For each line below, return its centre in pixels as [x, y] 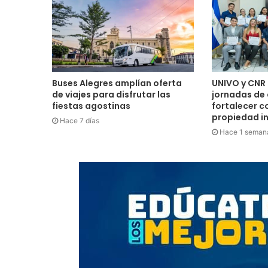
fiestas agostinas [91, 106]
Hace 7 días [80, 121]
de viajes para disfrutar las [111, 95]
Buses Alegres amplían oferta [117, 83]
